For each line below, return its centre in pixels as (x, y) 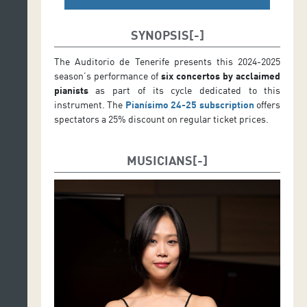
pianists (71, 90)
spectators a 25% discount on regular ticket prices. (161, 119)
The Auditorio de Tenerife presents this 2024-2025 (167, 61)
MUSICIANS (160, 160)
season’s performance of (107, 75)
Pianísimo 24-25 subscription (189, 104)
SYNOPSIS (160, 35)
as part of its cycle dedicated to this (184, 90)
